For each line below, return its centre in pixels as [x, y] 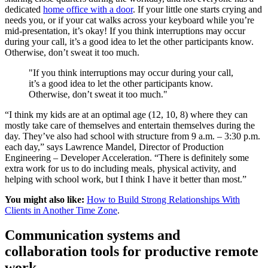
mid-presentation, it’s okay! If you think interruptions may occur [125, 31]
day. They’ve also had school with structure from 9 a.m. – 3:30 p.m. [133, 136]
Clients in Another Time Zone [61, 210]
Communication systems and [92, 235]
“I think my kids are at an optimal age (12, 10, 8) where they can [126, 114]
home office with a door [88, 9]
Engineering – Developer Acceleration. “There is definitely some [127, 157]
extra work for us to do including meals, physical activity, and [121, 168]
